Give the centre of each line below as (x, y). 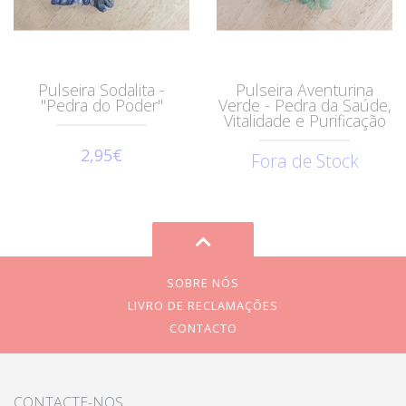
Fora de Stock (304, 161)
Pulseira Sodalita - (101, 90)
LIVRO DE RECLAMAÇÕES (203, 306)
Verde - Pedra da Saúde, (304, 106)
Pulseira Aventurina (304, 90)
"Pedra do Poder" (101, 106)
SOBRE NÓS (203, 283)
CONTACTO (203, 329)
